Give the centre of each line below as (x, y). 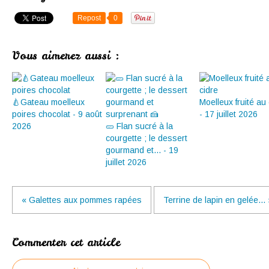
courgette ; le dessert (147, 138)
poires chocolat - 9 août (57, 114)
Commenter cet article (66, 242)
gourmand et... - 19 (142, 150)
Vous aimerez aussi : (66, 55)
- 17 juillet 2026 (228, 114)
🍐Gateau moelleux (48, 102)
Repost (89, 18)
